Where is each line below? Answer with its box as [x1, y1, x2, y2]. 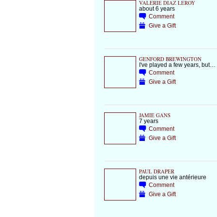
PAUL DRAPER [139, 168, 174, 175]
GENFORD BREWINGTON [139, 56, 201, 63]
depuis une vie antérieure [139, 174, 206, 181]
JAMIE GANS [139, 112, 170, 119]
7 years [139, 118, 158, 124]
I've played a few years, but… [139, 62, 216, 68]
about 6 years [139, 5, 175, 12]
